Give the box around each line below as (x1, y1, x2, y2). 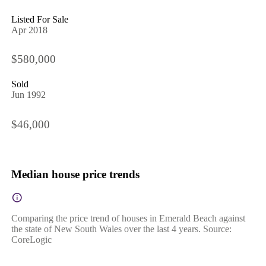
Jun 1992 (11, 90, 46, 100)
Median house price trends (11, 167, 140, 180)
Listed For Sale (11, 14, 68, 24)
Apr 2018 (11, 24, 47, 35)
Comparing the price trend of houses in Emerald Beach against (11, 213, 245, 223)
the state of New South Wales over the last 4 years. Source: (11, 223, 232, 234)
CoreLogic (11, 234, 52, 245)
